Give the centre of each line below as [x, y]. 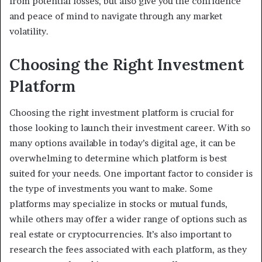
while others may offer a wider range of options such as [128, 219]
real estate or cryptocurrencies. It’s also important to [120, 234]
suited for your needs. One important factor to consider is [131, 173]
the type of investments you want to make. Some [111, 188]
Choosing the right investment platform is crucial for [122, 112]
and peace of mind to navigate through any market [116, 16]
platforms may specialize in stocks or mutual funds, [118, 204]
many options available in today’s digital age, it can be [123, 143]
